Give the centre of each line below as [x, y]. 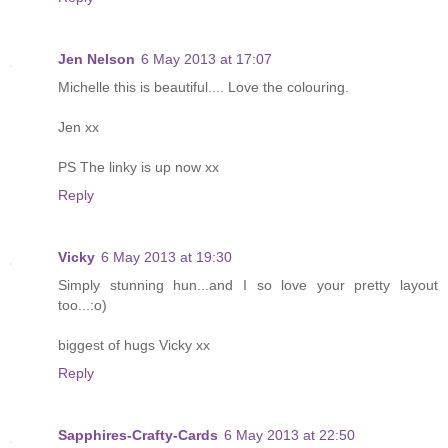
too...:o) [82, 304]
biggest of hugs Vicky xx [134, 344]
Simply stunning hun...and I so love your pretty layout [248, 284]
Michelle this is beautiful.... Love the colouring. [203, 86]
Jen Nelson [96, 58]
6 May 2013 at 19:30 [166, 256]
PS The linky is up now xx [138, 166]
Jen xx [78, 126]
